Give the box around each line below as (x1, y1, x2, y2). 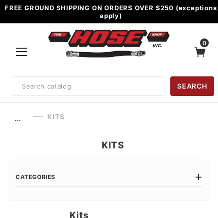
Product (8, 76, 35, 85)
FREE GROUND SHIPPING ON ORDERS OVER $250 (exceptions (5, 3, 217, 12)
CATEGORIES (16, 173, 55, 181)
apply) (99, 11, 122, 19)
